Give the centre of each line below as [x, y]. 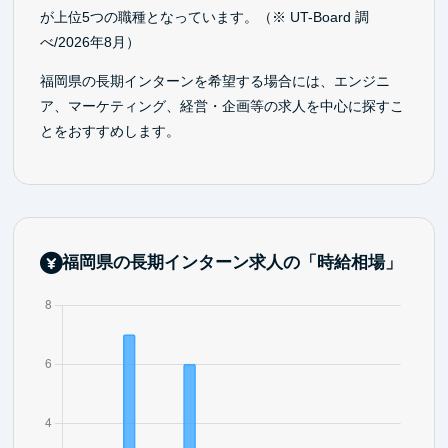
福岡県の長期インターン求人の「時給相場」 [231, 263]
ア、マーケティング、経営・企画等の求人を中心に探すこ [221, 106]
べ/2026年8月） [89, 42]
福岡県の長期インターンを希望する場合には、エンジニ [214, 81]
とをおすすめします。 [109, 131]
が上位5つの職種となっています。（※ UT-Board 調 [204, 17]
